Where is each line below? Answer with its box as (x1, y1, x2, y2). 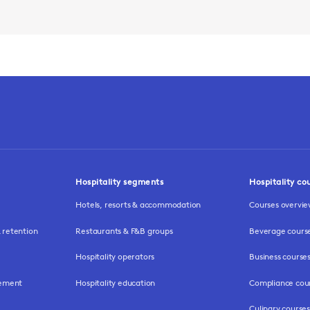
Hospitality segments (75, 176, 164, 187)
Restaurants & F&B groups (75, 225, 173, 236)
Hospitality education (75, 277, 156, 288)
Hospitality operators (75, 251, 155, 262)
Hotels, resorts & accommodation (75, 199, 201, 210)
